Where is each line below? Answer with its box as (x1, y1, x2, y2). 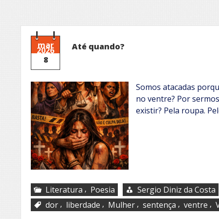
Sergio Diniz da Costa (137, 184, 216, 195)
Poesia (90, 184, 115, 195)
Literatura (45, 184, 83, 195)
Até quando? (72, 41, 125, 52)
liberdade (66, 199, 100, 210)
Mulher (108, 199, 135, 210)
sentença (143, 199, 176, 210)
